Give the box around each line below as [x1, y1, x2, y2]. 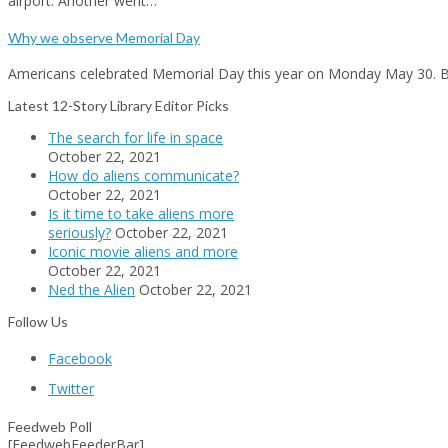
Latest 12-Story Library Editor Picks [8, 97, 229, 115]
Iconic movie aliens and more [48, 242, 238, 262]
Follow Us [8, 313, 68, 331]
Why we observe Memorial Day [8, 28, 200, 46]
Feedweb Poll [8, 418, 92, 436]
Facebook [48, 349, 112, 369]
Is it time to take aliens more [48, 204, 234, 224]
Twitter [48, 379, 94, 399]
